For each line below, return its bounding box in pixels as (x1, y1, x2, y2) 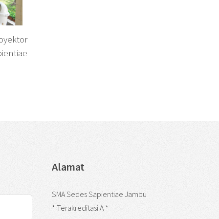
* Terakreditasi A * (52, 203, 109, 213)
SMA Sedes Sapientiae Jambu (52, 189, 147, 199)
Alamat (52, 159, 85, 174)
